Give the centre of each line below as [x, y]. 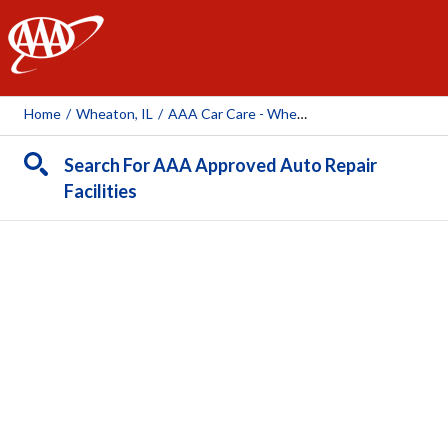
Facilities [100, 191]
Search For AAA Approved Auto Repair [220, 165]
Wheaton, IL [114, 113]
